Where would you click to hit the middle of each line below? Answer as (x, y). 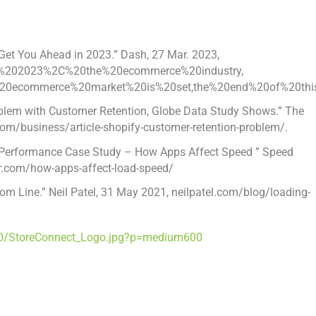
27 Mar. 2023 (185, 55)
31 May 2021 (134, 192)
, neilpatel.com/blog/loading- (239, 192)
